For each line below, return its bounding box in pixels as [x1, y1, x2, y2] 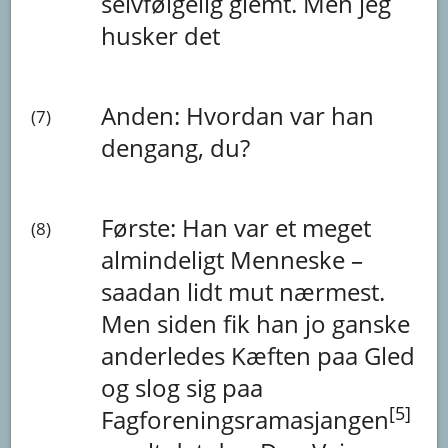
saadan [101, 274, 188, 308]
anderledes [101, 338, 232, 372]
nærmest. [279, 274, 386, 308]
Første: [101, 210, 183, 244]
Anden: [101, 98, 187, 132]
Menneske [230, 242, 352, 276]
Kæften [231, 338, 318, 372]
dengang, [101, 130, 211, 164]
